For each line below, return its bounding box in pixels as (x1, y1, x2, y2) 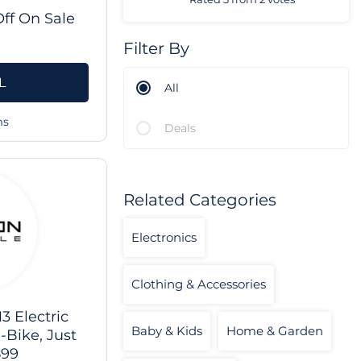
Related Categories (123, 190, 276, 210)
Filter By (123, 39, 189, 59)
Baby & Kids (131, 323, 202, 339)
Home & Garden (226, 323, 323, 339)
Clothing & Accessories (131, 276, 266, 293)
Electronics (131, 230, 197, 246)
